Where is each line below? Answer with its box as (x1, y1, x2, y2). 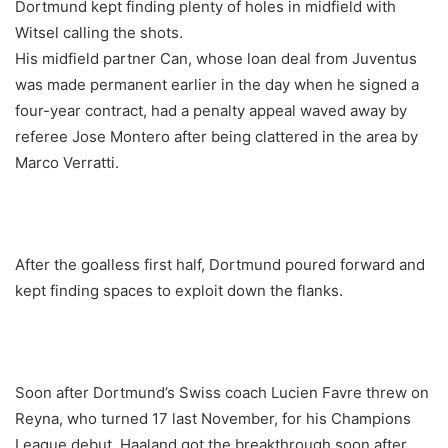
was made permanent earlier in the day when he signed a (15, 75, 419, 95)
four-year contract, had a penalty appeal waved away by (15, 101, 407, 121)
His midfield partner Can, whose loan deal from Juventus (15, 49, 417, 69)
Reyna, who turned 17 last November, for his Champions (15, 409, 411, 429)
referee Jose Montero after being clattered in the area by (15, 127, 418, 147)
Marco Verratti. (15, 153, 119, 173)
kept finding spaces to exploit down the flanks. (15, 281, 343, 301)
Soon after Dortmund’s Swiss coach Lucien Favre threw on (15, 383, 429, 403)
